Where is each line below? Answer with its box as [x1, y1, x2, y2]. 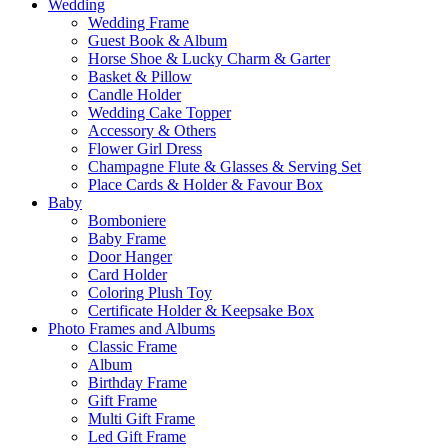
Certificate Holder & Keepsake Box [88, 302, 314, 319]
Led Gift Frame [88, 428, 186, 445]
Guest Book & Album [88, 32, 227, 49]
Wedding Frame [88, 14, 189, 31]
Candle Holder [88, 86, 181, 103]
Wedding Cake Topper [88, 104, 231, 121]
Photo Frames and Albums [48, 320, 215, 337]
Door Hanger [88, 248, 172, 265]
